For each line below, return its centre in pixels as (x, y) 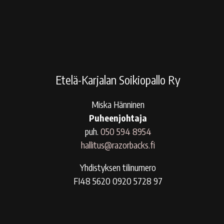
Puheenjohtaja (118, 118)
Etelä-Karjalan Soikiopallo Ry (118, 80)
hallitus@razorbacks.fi (118, 145)
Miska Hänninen (118, 104)
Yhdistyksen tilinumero (118, 167)
